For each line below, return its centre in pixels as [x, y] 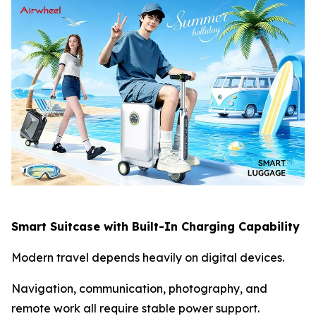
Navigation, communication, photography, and [139, 288]
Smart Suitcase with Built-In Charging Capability [156, 226]
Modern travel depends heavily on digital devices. [148, 257]
